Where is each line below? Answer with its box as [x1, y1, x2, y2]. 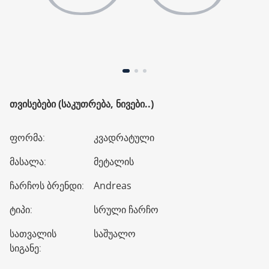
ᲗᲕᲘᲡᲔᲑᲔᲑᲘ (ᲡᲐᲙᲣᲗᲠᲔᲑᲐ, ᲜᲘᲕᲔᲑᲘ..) [10, 97, 154, 110]
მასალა [10, 155, 44, 168]
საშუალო [94, 227, 136, 240]
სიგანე [10, 241, 39, 255]
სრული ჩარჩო [94, 203, 159, 216]
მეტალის [94, 155, 134, 168]
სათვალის [10, 227, 56, 240]
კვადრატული [94, 131, 154, 144]
